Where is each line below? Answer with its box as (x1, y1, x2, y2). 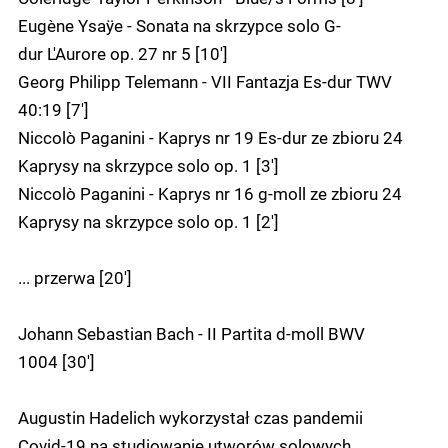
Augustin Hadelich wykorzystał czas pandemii (18, 406, 363, 429)
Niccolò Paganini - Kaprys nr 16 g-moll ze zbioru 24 (18, 182, 402, 205)
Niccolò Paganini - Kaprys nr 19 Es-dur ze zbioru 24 (18, 126, 403, 149)
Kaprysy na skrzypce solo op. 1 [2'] (18, 210, 279, 233)
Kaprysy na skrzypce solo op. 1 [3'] (18, 154, 279, 177)
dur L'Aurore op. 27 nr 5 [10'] (18, 42, 228, 65)
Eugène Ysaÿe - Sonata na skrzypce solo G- (18, 14, 341, 37)
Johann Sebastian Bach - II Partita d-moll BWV (18, 322, 365, 345)
